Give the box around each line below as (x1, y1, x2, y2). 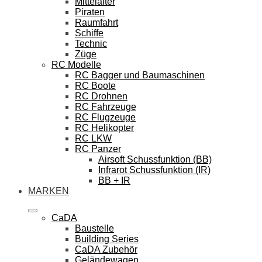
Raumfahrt (75, 17, 118, 27)
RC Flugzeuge (75, 112, 136, 122)
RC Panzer (75, 143, 121, 154)
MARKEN (28, 185, 69, 196)
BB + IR (98, 175, 130, 185)
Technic (75, 38, 107, 49)
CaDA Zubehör (75, 244, 137, 254)
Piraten (75, 6, 105, 17)
